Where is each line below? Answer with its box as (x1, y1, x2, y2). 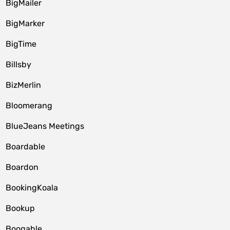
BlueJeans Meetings (6, 121, 85, 131)
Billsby (6, 60, 32, 69)
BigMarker (6, 18, 45, 28)
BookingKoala (6, 183, 59, 193)
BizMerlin (6, 80, 42, 90)
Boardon (6, 162, 39, 172)
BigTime (6, 39, 37, 49)
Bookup (6, 203, 35, 213)
